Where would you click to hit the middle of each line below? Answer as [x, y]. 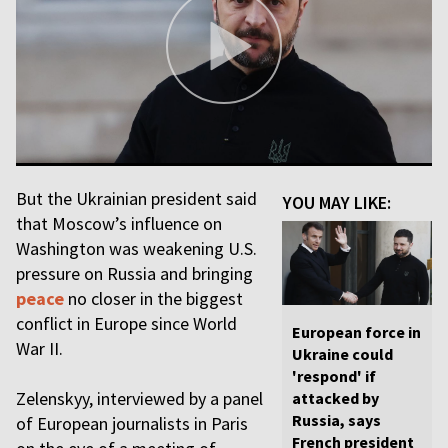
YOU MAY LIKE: [337, 202]
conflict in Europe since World [126, 323]
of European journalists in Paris [132, 423]
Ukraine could [342, 354]
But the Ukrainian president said [136, 198]
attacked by [335, 398]
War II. [39, 348]
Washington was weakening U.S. [136, 248]
